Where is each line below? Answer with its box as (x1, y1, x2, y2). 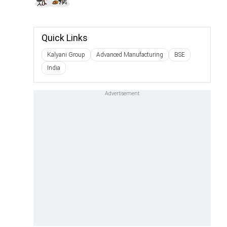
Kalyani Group (47, 51, 85, 59)
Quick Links (42, 32, 88, 44)
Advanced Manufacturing (96, 51, 163, 59)
